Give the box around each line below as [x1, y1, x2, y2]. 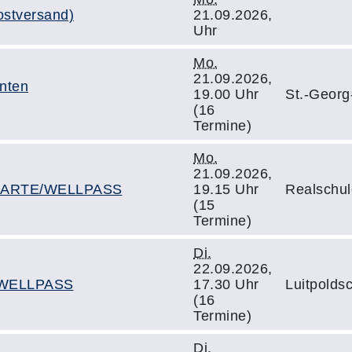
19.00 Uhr [193, 86, 259, 102]
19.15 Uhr [193, 181, 259, 197]
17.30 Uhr [193, 277, 259, 292]
